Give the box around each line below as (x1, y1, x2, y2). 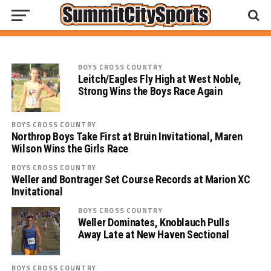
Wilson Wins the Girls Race (11, 142, 129, 155)
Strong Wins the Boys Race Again (77, 85, 223, 97)
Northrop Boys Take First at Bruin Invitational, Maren (11, 130, 243, 143)
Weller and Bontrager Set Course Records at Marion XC (11, 173, 250, 186)
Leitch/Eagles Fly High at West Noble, (77, 73, 241, 85)
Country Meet (21, 20, 94, 37)
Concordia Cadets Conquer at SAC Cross (21, 4, 238, 21)
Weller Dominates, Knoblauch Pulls (77, 216, 230, 229)
